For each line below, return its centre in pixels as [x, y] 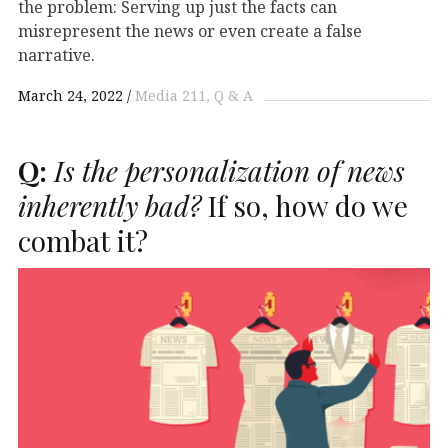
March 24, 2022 [70, 95]
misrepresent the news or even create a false [190, 30]
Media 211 [170, 95]
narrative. [56, 54]
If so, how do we [304, 205]
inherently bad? [109, 205]
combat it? [83, 240]
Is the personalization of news [226, 170]
